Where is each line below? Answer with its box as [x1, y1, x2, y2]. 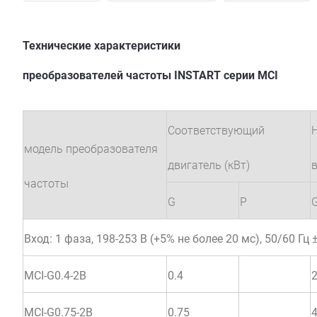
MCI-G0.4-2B [24, 268, 86, 282]
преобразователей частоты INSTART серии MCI [23, 68, 278, 82]
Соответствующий [168, 123, 265, 137]
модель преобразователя [24, 142, 158, 156]
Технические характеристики [23, 38, 180, 52]
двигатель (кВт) [168, 158, 250, 172]
